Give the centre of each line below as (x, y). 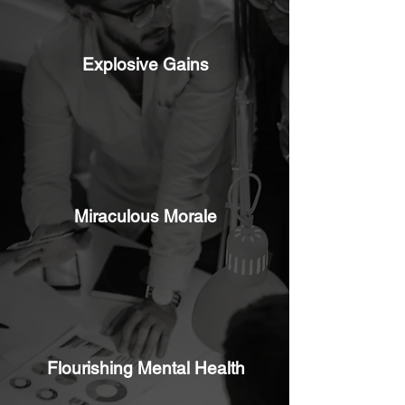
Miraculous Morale (146, 217)
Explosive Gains (146, 65)
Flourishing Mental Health (146, 368)
